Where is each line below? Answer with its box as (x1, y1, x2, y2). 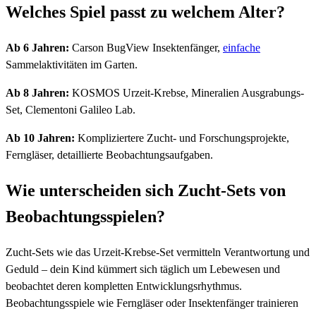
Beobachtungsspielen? (6, 207, 165, 226)
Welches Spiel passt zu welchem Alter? (6, 3, 285, 22)
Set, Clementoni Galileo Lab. (6, 104, 135, 116)
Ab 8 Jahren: (6, 87, 69, 99)
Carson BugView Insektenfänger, (69, 42, 223, 54)
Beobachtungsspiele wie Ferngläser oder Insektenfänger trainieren (6, 297, 298, 310)
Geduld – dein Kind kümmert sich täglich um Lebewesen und (6, 263, 280, 276)
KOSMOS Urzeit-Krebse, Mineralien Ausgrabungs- (69, 87, 304, 99)
